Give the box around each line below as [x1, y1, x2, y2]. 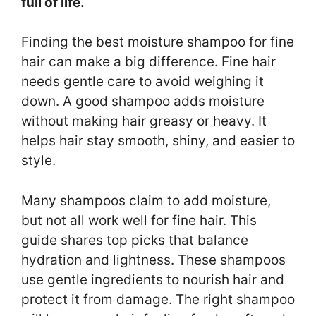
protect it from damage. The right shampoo [21, 291, 295, 308]
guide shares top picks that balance [21, 231, 248, 248]
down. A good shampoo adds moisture [21, 93, 265, 110]
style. [21, 152, 56, 169]
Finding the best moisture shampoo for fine [21, 34, 294, 51]
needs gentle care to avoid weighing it [21, 73, 264, 90]
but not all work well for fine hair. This [21, 212, 257, 229]
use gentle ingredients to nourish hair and [21, 271, 284, 288]
